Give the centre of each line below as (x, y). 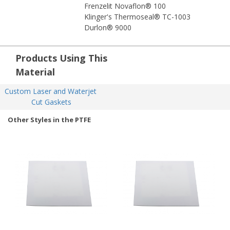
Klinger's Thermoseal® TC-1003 (138, 17)
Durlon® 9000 (108, 28)
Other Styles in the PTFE (49, 120)
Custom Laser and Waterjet (50, 91)
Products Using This (61, 58)
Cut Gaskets (51, 102)
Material (35, 72)
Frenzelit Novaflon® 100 (125, 6)
